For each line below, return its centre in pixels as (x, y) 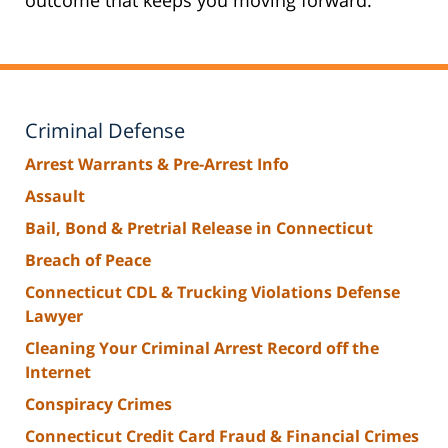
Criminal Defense (105, 130)
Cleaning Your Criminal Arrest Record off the (202, 347)
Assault (55, 195)
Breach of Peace (88, 259)
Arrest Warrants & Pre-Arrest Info (157, 163)
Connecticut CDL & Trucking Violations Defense (212, 291)
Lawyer (54, 315)
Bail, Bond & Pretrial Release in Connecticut (199, 227)
